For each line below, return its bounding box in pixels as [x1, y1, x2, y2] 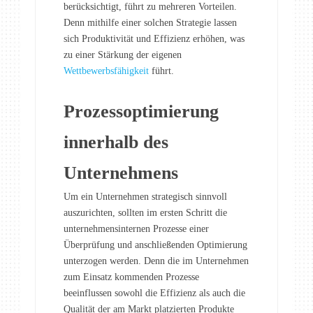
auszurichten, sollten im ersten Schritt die [64, 208, 227, 219]
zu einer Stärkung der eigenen [64, 50, 182, 61]
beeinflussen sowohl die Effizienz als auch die [64, 288, 245, 299]
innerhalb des [64, 132, 168, 153]
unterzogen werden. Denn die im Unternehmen [64, 256, 249, 267]
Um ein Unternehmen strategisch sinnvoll [64, 191, 227, 203]
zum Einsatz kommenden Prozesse [64, 272, 199, 283]
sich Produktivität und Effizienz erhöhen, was [64, 34, 245, 45]
